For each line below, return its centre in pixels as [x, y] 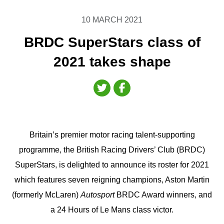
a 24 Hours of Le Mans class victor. [112, 209]
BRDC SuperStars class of [112, 42]
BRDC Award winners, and [163, 194]
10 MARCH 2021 [112, 20]
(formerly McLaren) [46, 194]
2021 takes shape [112, 62]
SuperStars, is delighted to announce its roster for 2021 [112, 164]
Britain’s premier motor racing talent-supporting [112, 134]
